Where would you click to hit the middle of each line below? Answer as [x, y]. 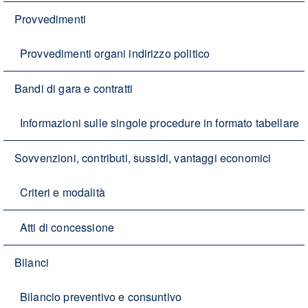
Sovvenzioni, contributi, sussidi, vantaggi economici [143, 158]
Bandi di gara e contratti [74, 89]
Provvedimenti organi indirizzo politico [115, 54]
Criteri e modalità [63, 192]
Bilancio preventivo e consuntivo [101, 297]
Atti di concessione [67, 228]
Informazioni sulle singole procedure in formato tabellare [160, 123]
